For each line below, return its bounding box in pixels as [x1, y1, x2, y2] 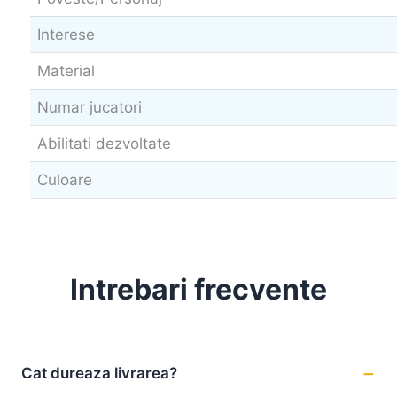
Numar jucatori [37, 98, 142, 117]
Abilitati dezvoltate [37, 135, 171, 153]
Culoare [37, 171, 92, 190]
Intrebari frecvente [70, 272, 327, 307]
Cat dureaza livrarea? [21, 363, 177, 382]
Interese [37, 26, 95, 44]
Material [37, 62, 95, 81]
